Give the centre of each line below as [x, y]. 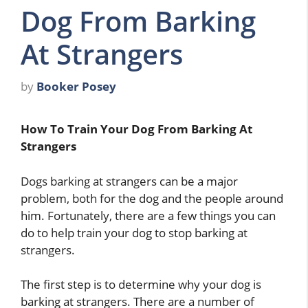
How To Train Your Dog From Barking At [136, 129]
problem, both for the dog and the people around [152, 198]
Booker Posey [76, 87]
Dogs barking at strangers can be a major [129, 181]
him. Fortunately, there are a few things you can [148, 215]
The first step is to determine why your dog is [141, 285]
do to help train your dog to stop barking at [134, 232]
